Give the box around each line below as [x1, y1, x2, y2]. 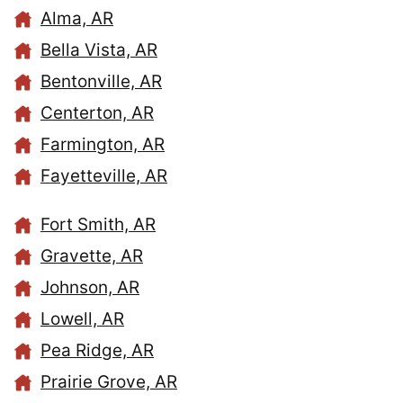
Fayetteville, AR [40, 166, 167, 187]
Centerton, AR [40, 103, 154, 124]
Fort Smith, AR [40, 214, 156, 236]
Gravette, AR [40, 246, 143, 267]
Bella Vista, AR [40, 40, 157, 61]
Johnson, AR [40, 277, 139, 299]
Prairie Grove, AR [40, 372, 177, 393]
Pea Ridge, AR [40, 340, 154, 362]
